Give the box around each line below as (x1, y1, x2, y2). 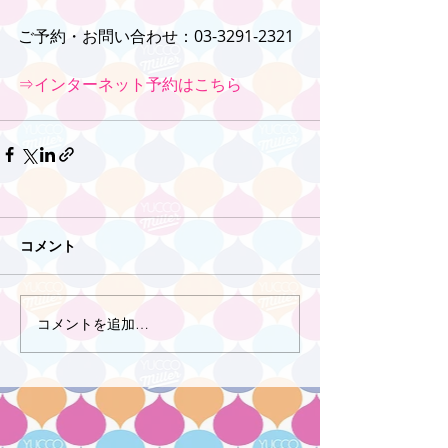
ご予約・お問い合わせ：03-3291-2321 (18, 25, 294, 47)
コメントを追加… (37, 314, 149, 333)
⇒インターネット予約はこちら (18, 73, 242, 95)
